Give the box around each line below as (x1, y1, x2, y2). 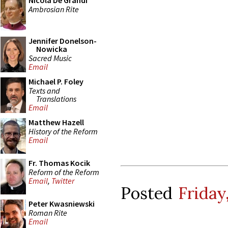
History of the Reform (28, 126, 98, 136)
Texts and (28, 85, 60, 96)
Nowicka (36, 44, 67, 54)
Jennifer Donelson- (28, 36, 97, 46)
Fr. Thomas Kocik (28, 158, 90, 168)
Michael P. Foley (28, 76, 83, 87)
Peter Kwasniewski (28, 198, 95, 209)
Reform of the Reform (28, 166, 99, 177)
